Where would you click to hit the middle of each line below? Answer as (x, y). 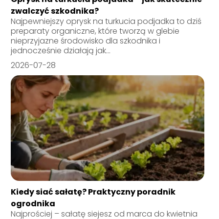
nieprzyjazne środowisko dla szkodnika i (86, 41)
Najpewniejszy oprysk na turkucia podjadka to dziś (106, 22)
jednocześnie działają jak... (61, 51)
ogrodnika (33, 204)
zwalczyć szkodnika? (55, 11)
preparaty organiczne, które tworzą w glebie (95, 31)
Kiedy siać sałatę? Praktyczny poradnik (93, 192)
